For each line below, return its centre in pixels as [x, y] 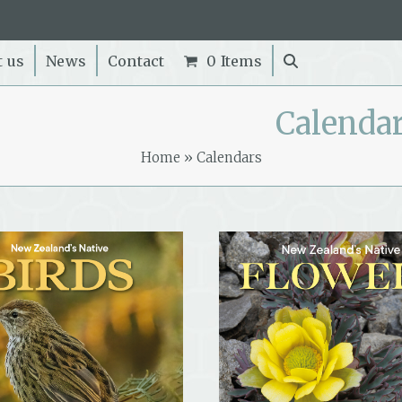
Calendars [229, 157]
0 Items [234, 61]
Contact [136, 61]
